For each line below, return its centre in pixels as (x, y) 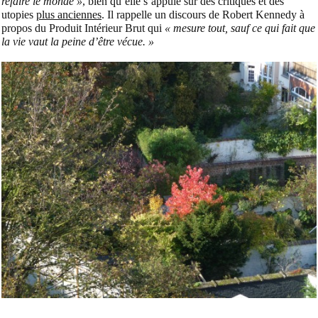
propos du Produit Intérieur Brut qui (83, 28)
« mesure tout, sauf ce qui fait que (240, 28)
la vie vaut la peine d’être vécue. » (78, 42)
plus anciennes (69, 15)
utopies (19, 15)
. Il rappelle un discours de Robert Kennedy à (203, 15)
